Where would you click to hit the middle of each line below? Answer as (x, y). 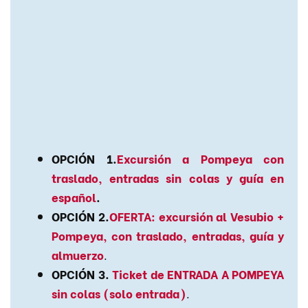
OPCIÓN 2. (80, 216)
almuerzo (78, 255)
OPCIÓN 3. (82, 274)
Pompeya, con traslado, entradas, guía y (168, 235)
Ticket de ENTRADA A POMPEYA (198, 274)
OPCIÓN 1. (84, 158)
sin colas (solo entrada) (119, 293)
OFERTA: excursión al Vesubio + (197, 216)
